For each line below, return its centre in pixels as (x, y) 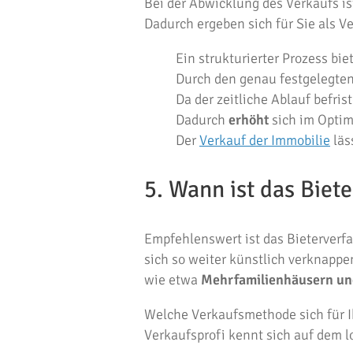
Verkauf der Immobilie (265, 140)
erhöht (249, 120)
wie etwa (173, 280)
